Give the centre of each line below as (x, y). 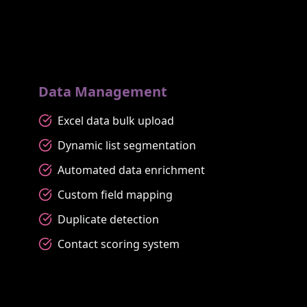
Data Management (103, 91)
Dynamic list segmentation (127, 145)
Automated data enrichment (131, 170)
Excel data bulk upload (116, 120)
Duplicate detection (108, 219)
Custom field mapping (115, 194)
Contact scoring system (119, 244)
